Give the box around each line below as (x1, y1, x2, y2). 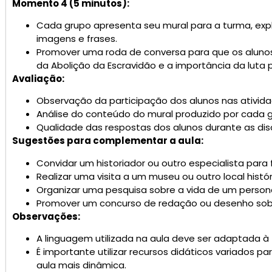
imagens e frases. (36, 32, 117, 45)
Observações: (12, 209, 80, 223)
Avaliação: (12, 72, 64, 85)
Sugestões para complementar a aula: (12, 134, 203, 148)
